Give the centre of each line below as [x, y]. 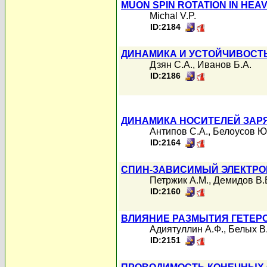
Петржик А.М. [179, 180]
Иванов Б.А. [224, 65]
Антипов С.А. [179, 131]
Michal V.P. [173, 16]
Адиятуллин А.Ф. [187, 229]
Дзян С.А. [171, 65]
